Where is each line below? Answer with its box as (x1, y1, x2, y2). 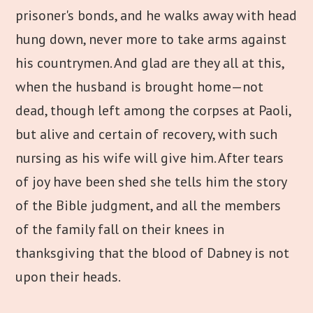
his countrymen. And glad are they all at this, (15, 54, 284, 72)
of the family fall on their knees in (15, 220, 225, 238)
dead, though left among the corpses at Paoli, (15, 101, 291, 119)
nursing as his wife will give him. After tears (15, 149, 284, 167)
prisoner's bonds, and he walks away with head (15, 6, 298, 24)
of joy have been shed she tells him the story (15, 173, 287, 191)
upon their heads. (15, 268, 122, 286)
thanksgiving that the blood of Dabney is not (15, 244, 290, 262)
